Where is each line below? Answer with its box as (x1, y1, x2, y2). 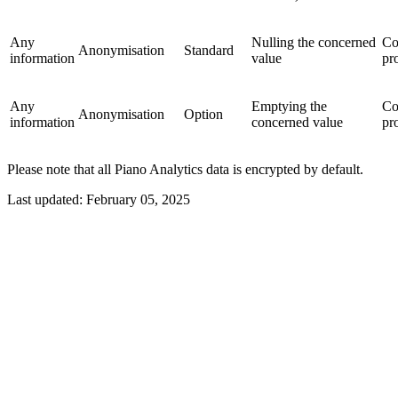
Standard (184, 42, 234, 58)
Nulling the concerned (251, 34, 376, 50)
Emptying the (251, 98, 327, 114)
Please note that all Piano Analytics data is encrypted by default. (7, 161, 363, 177)
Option (184, 106, 223, 122)
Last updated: (7, 191, 86, 207)
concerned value (251, 114, 343, 130)
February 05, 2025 (86, 191, 190, 207)
